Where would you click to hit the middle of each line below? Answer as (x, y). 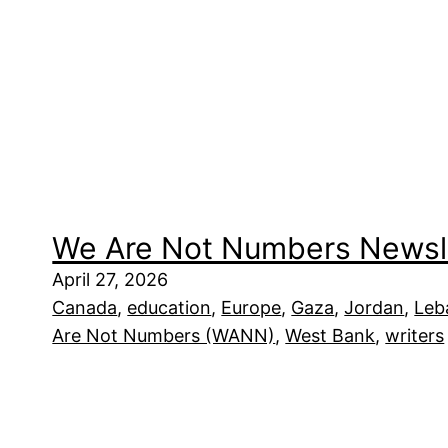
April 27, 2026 (110, 279)
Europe (251, 307)
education (169, 307)
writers (415, 335)
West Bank (330, 335)
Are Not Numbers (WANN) (164, 335)
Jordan (374, 307)
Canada (85, 307)
